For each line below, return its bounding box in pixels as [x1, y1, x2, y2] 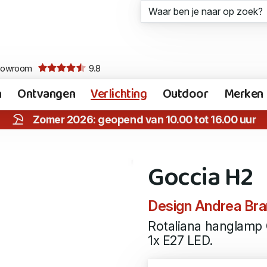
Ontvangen [17, 83, 76, 105]
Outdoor [162, 83, 209, 105]
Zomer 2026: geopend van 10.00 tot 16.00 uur [32, 113, 256, 126]
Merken [223, 83, 263, 105]
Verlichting [91, 83, 147, 105]
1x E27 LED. [148, 232, 213, 249]
